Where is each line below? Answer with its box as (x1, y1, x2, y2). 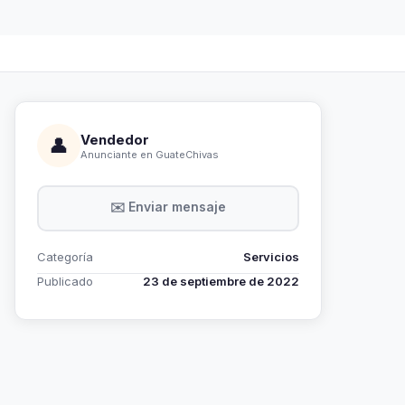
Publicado (37, 274, 93, 288)
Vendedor (80, 130, 149, 148)
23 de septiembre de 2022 (143, 274, 299, 288)
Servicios (243, 250, 299, 264)
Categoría (37, 250, 93, 264)
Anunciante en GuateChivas (80, 147, 219, 161)
